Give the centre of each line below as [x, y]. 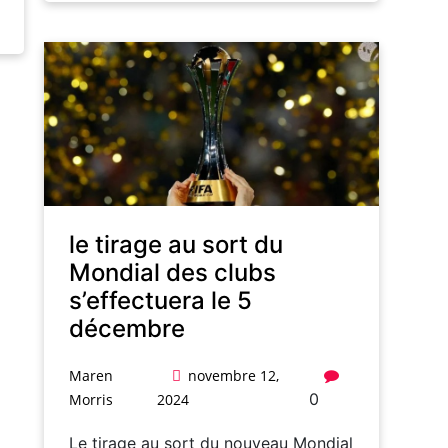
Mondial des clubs [172, 273]
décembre [127, 329]
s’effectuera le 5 [160, 301]
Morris [91, 400]
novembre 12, [234, 376]
